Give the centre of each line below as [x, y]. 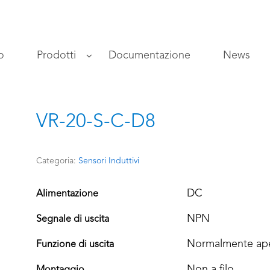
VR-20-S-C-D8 [96, 122]
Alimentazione [67, 194]
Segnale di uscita [73, 220]
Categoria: [57, 161]
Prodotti [56, 55]
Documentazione [149, 55]
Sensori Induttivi [109, 161]
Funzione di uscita [75, 245]
